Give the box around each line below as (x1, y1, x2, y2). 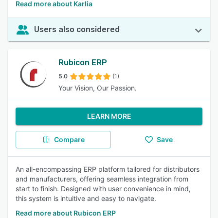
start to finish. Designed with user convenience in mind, (16, 184, 191, 193)
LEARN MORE (87, 112, 131, 120)
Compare (54, 135, 85, 144)
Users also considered (34, 25, 120, 34)
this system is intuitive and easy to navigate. (16, 194, 156, 202)
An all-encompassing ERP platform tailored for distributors (16, 165, 200, 173)
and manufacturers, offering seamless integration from (16, 175, 188, 183)
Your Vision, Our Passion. (58, 84, 137, 92)
